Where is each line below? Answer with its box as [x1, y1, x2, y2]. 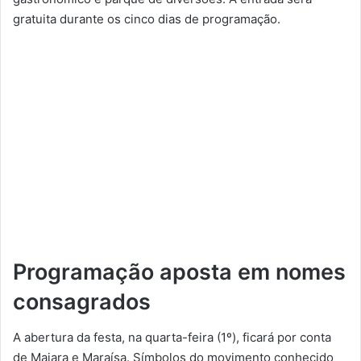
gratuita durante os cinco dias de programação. [13, 10, 280, 27]
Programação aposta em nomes [13, 258, 346, 285]
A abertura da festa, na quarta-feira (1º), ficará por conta [13, 330, 331, 346]
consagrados [13, 288, 151, 315]
